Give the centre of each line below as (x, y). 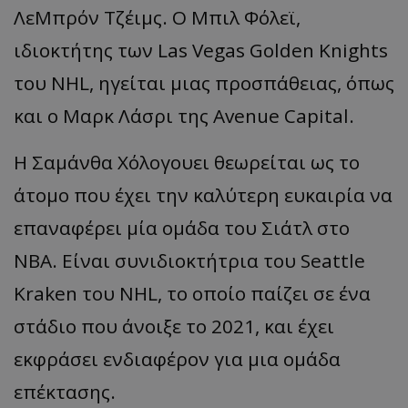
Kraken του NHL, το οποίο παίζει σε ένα (192, 294)
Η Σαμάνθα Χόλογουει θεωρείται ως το (187, 163)
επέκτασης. (65, 392)
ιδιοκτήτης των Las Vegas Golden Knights (201, 51)
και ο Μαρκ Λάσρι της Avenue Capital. (184, 116)
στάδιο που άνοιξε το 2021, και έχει (174, 326)
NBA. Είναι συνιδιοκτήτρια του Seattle (189, 261)
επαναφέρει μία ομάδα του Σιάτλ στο (182, 228)
